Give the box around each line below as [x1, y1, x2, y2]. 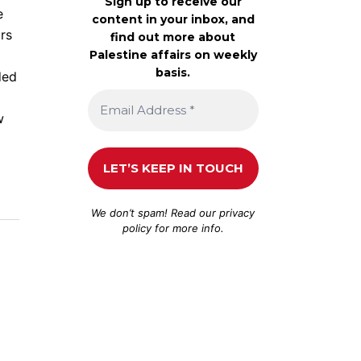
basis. [156, 64, 191, 80]
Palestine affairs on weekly [89, 47, 257, 62]
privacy [219, 205, 255, 219]
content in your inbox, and [91, 11, 255, 27]
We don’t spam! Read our [91, 205, 220, 219]
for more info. [151, 221, 224, 234]
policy [122, 221, 151, 234]
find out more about [110, 29, 236, 44]
